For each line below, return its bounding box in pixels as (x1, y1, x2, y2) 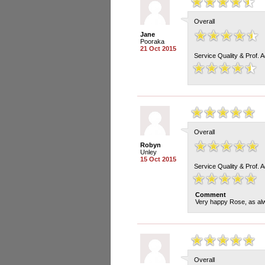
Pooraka (140, 38, 164, 45)
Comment (195, 191, 226, 198)
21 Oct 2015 (140, 45, 176, 52)
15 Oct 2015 (140, 156, 176, 163)
